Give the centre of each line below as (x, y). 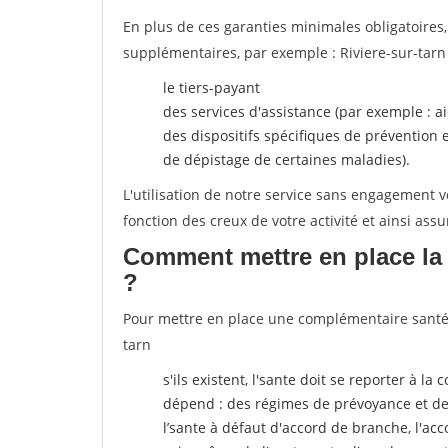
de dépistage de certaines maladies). (286, 159)
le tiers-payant (211, 87)
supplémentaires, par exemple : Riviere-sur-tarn (284, 52)
